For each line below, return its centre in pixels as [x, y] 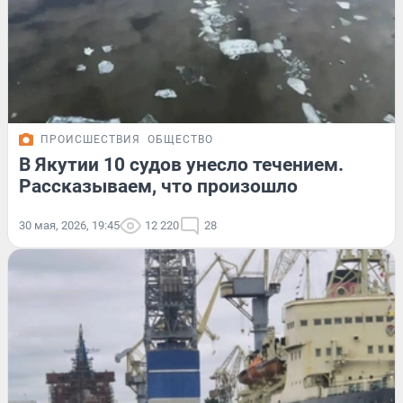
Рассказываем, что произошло [158, 186]
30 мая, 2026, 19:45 [69, 225]
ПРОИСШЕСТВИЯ [90, 139]
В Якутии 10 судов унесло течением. [181, 164]
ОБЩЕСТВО [180, 139]
